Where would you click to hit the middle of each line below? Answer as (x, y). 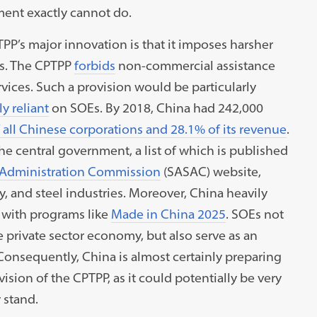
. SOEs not (254, 214)
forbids (94, 65)
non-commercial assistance (195, 65)
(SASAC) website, (211, 171)
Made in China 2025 (168, 214)
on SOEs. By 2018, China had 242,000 (156, 108)
